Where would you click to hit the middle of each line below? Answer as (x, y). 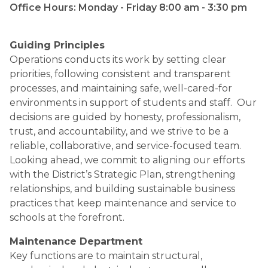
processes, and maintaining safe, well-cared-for (121, 88)
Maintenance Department (76, 241)
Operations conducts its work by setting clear (118, 60)
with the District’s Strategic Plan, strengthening (123, 174)
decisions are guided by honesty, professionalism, (125, 117)
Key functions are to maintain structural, (106, 256)
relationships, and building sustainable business (122, 189)
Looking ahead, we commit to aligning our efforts (127, 160)
